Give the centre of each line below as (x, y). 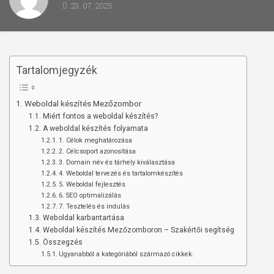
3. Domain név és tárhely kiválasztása (117, 162)
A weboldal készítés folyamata (95, 128)
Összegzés (62, 242)
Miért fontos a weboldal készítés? (100, 116)
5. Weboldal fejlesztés (92, 184)
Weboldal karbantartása (83, 218)
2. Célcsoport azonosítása (97, 151)
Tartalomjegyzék (57, 70)
